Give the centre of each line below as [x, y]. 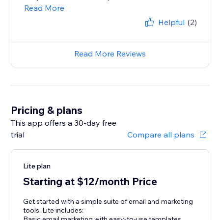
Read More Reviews [110, 54]
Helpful [171, 22]
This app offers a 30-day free [64, 123]
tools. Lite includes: [54, 210]
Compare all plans [161, 135]
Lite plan [37, 166]
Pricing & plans [47, 110]
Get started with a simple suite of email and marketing [108, 202]
